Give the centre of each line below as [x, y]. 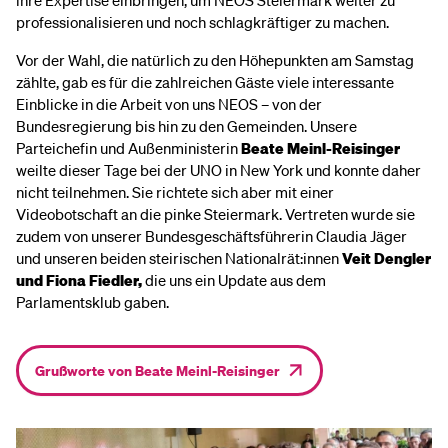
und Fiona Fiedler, [80, 279]
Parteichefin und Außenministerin [128, 147]
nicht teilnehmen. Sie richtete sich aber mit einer [175, 191]
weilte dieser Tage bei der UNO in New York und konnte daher [218, 169]
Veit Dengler [386, 257]
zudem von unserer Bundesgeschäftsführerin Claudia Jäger [211, 235]
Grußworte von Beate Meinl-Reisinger [157, 369]
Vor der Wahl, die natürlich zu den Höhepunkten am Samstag [215, 59]
